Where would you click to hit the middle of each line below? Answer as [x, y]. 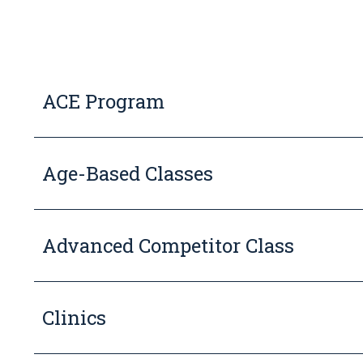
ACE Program [103, 101]
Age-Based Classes [128, 173]
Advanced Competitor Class [168, 246]
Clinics [74, 318]
